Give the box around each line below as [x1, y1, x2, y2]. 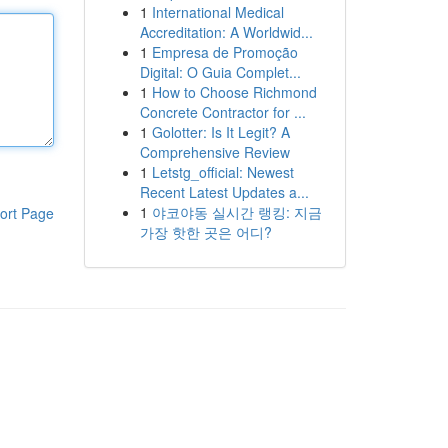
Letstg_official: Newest [151, 162, 294, 182]
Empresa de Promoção [151, 42, 298, 62]
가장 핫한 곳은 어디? [139, 222, 272, 242]
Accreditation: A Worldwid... [139, 22, 313, 42]
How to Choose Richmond [151, 82, 317, 102]
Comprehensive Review [139, 142, 290, 162]
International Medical [151, 2, 284, 22]
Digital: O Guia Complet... [139, 62, 301, 82]
